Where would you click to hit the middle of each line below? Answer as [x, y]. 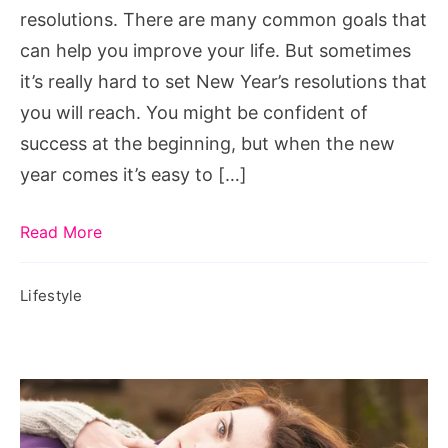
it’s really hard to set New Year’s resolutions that [223, 81]
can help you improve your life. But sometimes [215, 50]
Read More [61, 231]
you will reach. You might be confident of [194, 112]
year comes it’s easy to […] [133, 174]
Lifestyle [51, 295]
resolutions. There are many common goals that [223, 19]
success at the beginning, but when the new [207, 143]
